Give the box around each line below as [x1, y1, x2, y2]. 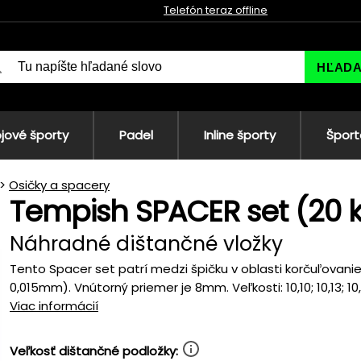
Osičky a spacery [9, 176, 110, 193]
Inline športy [203, 127, 276, 143]
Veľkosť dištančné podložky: [10, 342, 181, 359]
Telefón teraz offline [164, 2, 268, 18]
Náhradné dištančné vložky [10, 230, 283, 258]
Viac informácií [10, 297, 98, 314]
